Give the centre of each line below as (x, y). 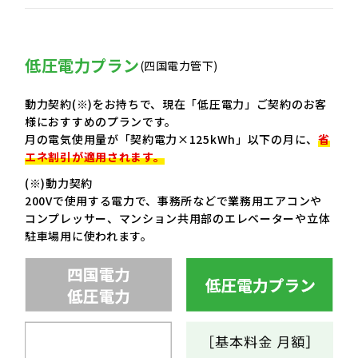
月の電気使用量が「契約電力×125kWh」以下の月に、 (171, 139)
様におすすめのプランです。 (101, 121)
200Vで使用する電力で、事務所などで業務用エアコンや (173, 200)
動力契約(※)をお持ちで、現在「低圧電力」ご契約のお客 (176, 103)
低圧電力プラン (82, 65)
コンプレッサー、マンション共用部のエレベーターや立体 (178, 218)
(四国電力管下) (179, 65)
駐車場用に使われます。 (89, 235)
